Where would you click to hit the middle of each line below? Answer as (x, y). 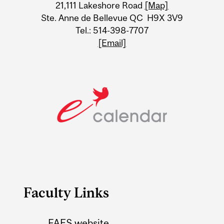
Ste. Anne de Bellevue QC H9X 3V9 (112, 18)
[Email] (112, 43)
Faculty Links (66, 193)
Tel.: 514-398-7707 (112, 30)
